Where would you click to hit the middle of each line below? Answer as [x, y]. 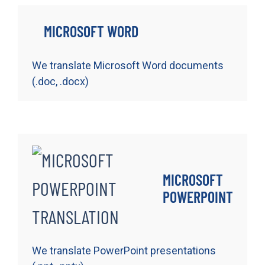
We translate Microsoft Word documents [128, 65]
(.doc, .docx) [60, 81]
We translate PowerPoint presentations [124, 250]
